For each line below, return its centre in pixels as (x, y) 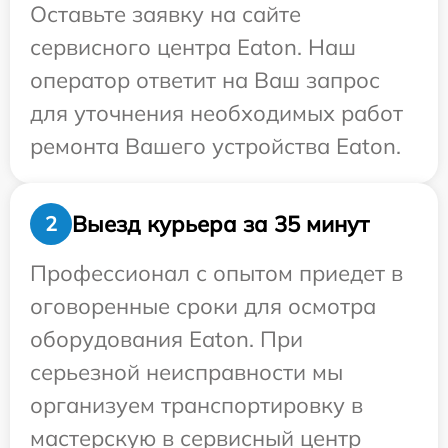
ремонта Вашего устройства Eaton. (215, 146)
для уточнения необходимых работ (216, 113)
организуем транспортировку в (196, 405)
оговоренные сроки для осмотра (203, 306)
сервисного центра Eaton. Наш (193, 47)
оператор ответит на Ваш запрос (205, 80)
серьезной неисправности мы (186, 372)
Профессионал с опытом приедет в (216, 273)
